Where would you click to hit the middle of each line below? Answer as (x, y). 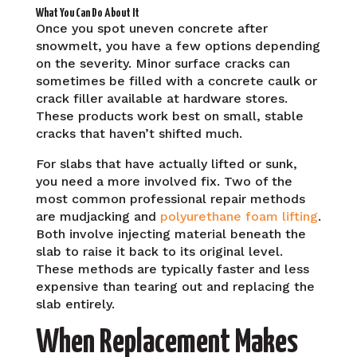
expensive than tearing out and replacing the (175, 286)
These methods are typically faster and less (172, 269)
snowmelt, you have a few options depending (178, 45)
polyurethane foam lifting (239, 216)
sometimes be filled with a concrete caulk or (176, 80)
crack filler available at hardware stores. (161, 98)
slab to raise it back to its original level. (159, 251)
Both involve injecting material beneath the (171, 233)
